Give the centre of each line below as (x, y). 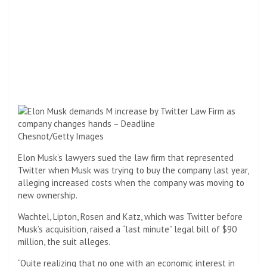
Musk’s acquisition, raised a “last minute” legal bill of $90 (127, 229)
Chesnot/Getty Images (61, 136)
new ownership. (48, 195)
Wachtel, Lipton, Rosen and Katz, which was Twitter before (130, 217)
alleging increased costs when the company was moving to (131, 183)
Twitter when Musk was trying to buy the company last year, (133, 170)
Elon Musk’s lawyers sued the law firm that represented (126, 158)
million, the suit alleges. (64, 242)
